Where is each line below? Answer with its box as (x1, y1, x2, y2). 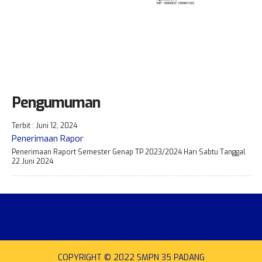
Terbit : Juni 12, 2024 (12, 120, 77, 130)
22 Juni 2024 (12, 156, 53, 166)
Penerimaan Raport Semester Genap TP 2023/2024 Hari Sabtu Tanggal (12, 147, 246, 157)
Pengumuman (12, 92, 100, 112)
